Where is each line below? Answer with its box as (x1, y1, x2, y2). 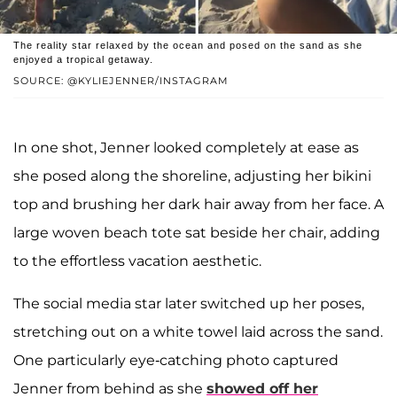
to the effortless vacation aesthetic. (13, 252, 261, 269)
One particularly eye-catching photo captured (13, 351, 339, 369)
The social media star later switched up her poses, (13, 294, 364, 312)
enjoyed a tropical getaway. (13, 53, 153, 65)
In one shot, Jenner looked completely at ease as (13, 138, 359, 156)
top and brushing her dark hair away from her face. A (13, 195, 384, 213)
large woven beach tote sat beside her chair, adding (13, 223, 380, 241)
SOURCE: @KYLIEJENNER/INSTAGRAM (13, 74, 229, 87)
